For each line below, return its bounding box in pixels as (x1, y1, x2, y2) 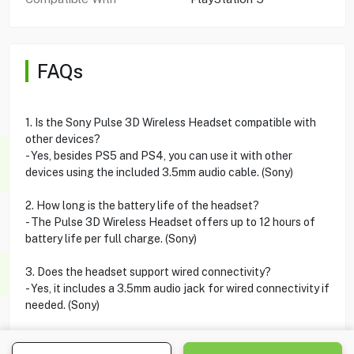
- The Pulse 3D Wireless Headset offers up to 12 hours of (24, 215, 315, 228)
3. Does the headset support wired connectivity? (24, 265, 271, 278)
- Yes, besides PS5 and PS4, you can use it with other (24, 149, 292, 162)
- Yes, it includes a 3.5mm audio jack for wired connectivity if (24, 281, 330, 295)
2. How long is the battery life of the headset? (24, 198, 259, 212)
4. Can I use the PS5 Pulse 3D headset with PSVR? (24, 331, 285, 345)
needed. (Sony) (24, 298, 100, 311)
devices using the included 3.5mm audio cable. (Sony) (24, 165, 293, 179)
